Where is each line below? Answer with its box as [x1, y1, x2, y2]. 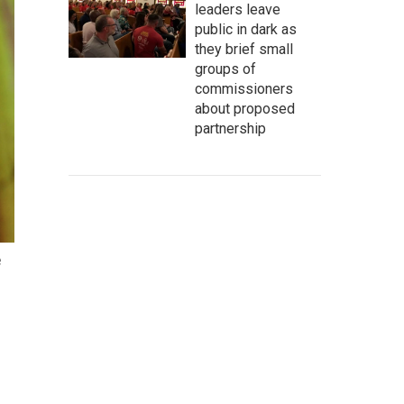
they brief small [195, 41, 293, 58]
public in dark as [195, 21, 297, 38]
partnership [195, 120, 266, 137]
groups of [195, 60, 256, 78]
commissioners [195, 80, 293, 97]
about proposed [195, 100, 295, 117]
